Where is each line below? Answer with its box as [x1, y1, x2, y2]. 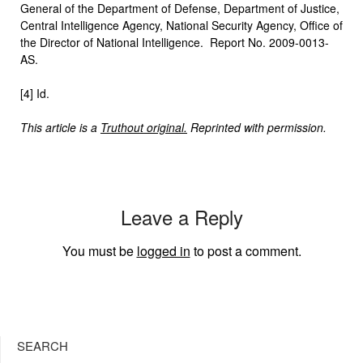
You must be [62, 241, 137, 260]
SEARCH [17, 336, 68, 354]
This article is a [20, 118, 100, 135]
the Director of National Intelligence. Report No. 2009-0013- [20, 33, 329, 50]
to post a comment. [190, 241, 301, 260]
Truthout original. [100, 118, 187, 135]
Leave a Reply [120, 202, 243, 231]
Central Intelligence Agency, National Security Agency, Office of [20, 16, 343, 33]
